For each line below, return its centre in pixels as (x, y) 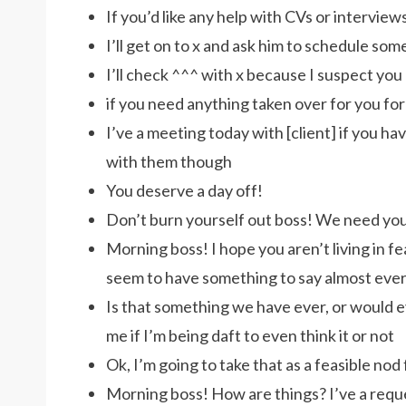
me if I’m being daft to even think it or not (250, 335)
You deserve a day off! (184, 190)
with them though (169, 161)
